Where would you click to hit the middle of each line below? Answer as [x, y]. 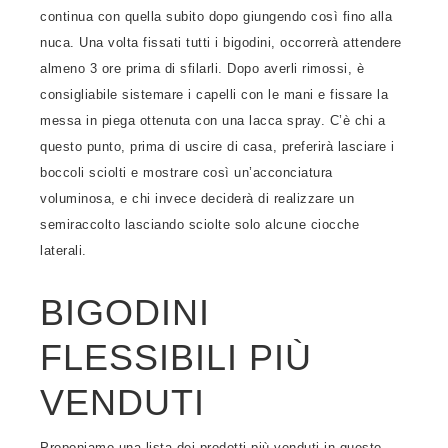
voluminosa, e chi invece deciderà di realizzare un [197, 198]
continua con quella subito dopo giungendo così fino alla [216, 16]
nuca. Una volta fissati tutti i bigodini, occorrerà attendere [221, 42]
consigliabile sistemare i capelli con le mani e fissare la [214, 94]
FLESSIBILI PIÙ [176, 357]
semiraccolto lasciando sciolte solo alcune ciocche [199, 224]
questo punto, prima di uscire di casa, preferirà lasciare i [217, 146]
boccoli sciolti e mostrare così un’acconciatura [186, 172]
